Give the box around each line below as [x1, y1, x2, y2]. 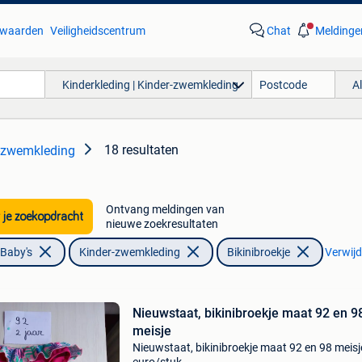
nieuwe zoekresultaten [105, 217, 218, 230]
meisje [132, 323, 171, 339]
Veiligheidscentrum [49, 24, 145, 37]
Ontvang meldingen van [105, 203, 225, 216]
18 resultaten [104, 142, 179, 158]
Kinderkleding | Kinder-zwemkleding [61, 78, 238, 91]
